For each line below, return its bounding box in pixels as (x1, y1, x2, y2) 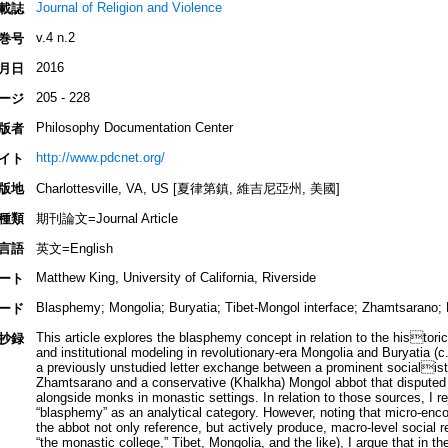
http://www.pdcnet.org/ (35, 150, 165, 166)
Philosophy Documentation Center (35, 120, 233, 136)
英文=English (35, 241, 113, 257)
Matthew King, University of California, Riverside (35, 270, 316, 286)
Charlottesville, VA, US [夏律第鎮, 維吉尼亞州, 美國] (35, 181, 340, 197)
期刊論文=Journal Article (35, 211, 178, 227)
